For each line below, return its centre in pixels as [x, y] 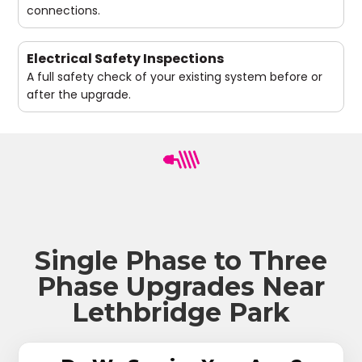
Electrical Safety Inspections [126, 58]
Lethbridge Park [181, 312]
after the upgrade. [79, 94]
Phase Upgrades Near [181, 286]
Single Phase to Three [181, 260]
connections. [64, 10]
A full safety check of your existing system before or [175, 76]
